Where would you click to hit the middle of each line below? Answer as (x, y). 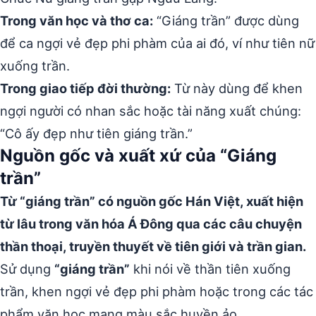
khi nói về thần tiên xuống (210, 269)
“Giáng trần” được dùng (226, 20)
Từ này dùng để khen (237, 88)
